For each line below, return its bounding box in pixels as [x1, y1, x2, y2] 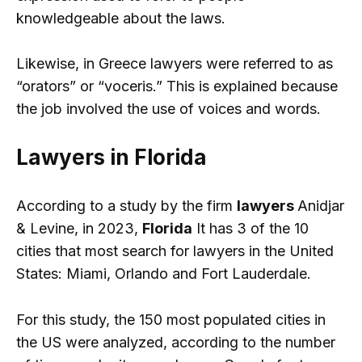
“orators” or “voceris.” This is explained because [16, 78, 338, 95]
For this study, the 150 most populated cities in [16, 310, 326, 328]
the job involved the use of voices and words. [16, 100, 321, 118]
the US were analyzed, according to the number [16, 333, 335, 351]
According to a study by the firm [16, 197, 237, 215]
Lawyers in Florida [16, 145, 207, 170]
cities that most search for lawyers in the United [16, 242, 334, 260]
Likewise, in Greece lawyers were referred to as [16, 55, 333, 73]
